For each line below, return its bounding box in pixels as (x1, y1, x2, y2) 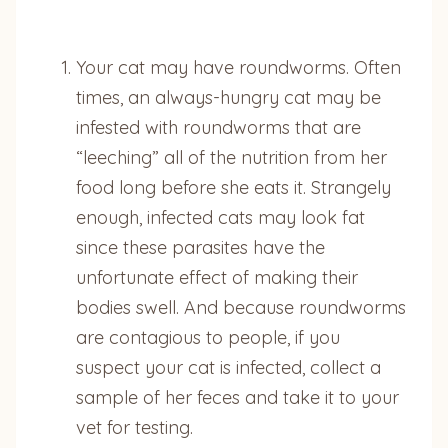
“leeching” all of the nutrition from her (76, 145, 387, 169)
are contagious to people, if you (76, 325, 340, 349)
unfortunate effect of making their (76, 265, 358, 289)
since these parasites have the (76, 235, 325, 259)
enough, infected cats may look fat (76, 205, 365, 229)
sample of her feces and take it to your (76, 385, 399, 409)
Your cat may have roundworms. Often (76, 55, 401, 79)
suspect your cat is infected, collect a (76, 355, 381, 379)
